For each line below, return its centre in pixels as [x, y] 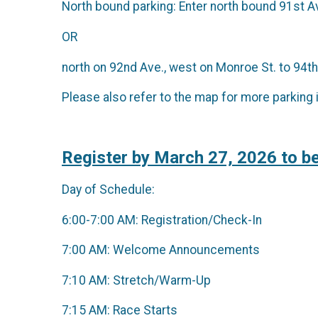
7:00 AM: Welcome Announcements [161, 250]
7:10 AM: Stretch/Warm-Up [136, 280]
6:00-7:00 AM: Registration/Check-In [162, 220]
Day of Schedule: [111, 189]
